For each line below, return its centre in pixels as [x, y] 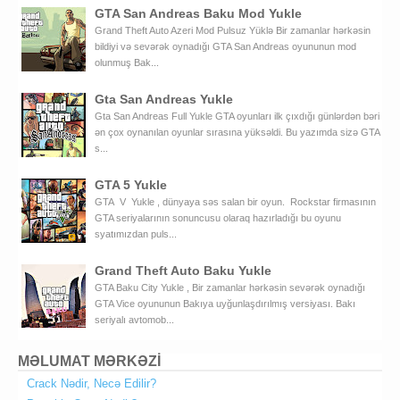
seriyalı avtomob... [134, 320]
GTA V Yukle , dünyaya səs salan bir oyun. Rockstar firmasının [235, 202]
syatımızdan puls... [136, 234]
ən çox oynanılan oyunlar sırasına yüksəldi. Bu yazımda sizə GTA [237, 132]
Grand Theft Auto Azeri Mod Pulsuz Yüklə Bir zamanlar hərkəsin [233, 30]
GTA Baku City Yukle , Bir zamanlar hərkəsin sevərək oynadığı [230, 288]
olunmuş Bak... [127, 62]
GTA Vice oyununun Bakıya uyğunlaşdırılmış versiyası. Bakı [225, 304]
